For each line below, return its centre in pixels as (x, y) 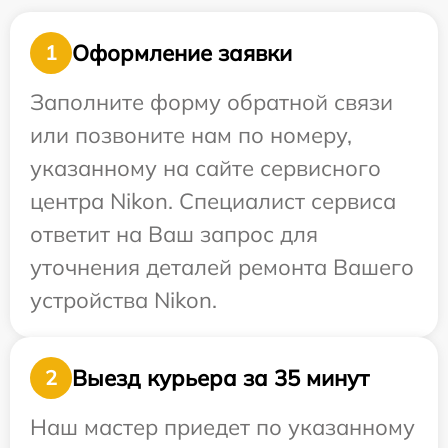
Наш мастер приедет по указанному (222, 427)
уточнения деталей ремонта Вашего (222, 267)
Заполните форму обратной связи (211, 102)
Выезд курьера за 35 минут (220, 377)
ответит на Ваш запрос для (174, 234)
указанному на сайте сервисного (205, 168)
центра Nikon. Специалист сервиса (213, 201)
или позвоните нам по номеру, (191, 135)
